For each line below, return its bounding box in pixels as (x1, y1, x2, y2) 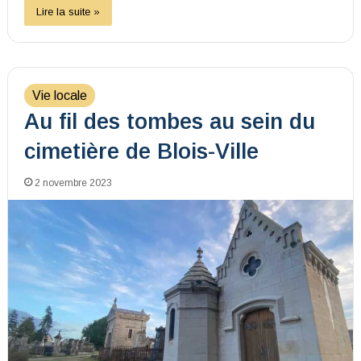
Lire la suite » (35, 5, 100, 18)
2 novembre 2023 (34, 176, 112, 189)
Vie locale (31, 88, 87, 102)
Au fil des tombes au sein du (23, 109, 315, 134)
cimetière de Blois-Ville (23, 139, 259, 164)
